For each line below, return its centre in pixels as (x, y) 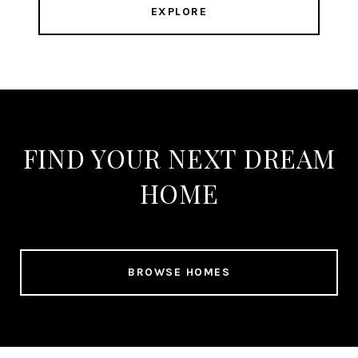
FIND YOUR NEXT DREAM (179, 158)
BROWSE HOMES (179, 272)
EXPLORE (179, 12)
